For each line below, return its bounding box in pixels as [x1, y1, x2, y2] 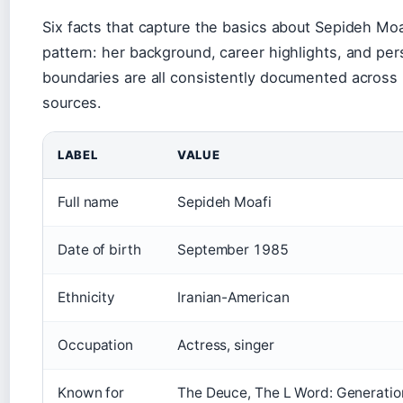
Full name [58, 193, 120, 210]
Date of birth [58, 240, 141, 258]
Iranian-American [177, 288, 290, 306]
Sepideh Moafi [177, 193, 272, 210]
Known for [58, 383, 125, 401]
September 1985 [177, 240, 289, 258]
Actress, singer [177, 336, 274, 354]
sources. [42, 93, 103, 112]
